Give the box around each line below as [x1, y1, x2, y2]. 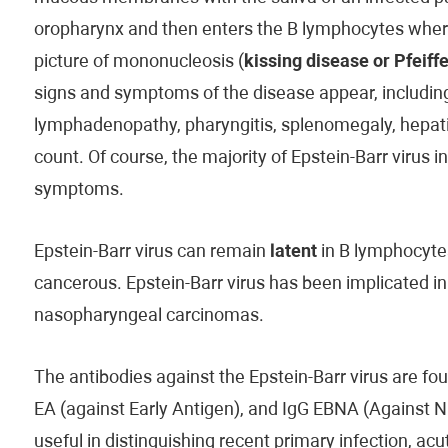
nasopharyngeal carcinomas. [33, 307, 264, 326]
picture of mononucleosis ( [33, 53, 244, 72]
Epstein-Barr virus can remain [33, 243, 270, 262]
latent [269, 243, 317, 262]
